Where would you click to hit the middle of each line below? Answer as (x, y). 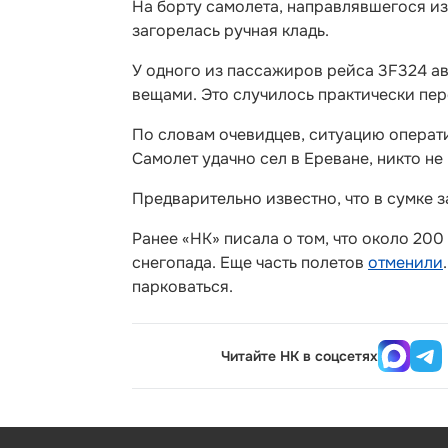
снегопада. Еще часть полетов (250, 262)
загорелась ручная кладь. (230, 30)
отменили (405, 262)
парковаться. (182, 286)
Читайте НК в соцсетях (300, 356)
